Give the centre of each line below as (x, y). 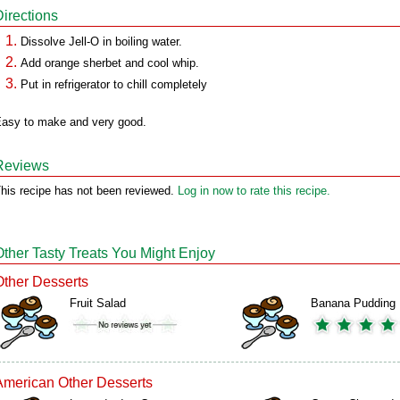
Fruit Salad (98, 303)
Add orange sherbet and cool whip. (110, 63)
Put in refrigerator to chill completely (114, 84)
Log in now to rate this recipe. (254, 191)
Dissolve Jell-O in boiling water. (101, 42)
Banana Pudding (353, 303)
